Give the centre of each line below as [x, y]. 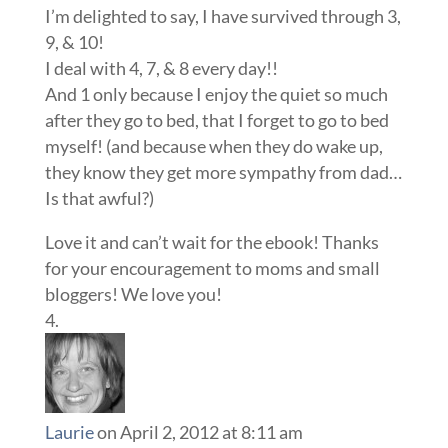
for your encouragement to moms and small [212, 268]
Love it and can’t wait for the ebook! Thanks [211, 242]
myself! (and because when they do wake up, [213, 146]
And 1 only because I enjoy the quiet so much [216, 94]
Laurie [69, 432]
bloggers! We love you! [133, 294]
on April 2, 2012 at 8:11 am [199, 432]
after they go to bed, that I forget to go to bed [216, 120]
